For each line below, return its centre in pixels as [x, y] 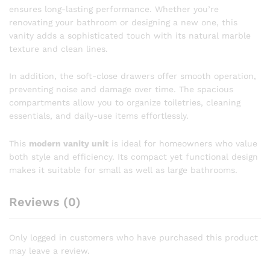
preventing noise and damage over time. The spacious [121, 89]
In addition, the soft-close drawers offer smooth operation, [133, 76]
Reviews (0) [45, 202]
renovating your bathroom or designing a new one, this [123, 22]
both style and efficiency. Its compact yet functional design [133, 157]
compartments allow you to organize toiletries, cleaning [125, 103]
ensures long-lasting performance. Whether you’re [114, 9]
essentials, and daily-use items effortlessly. [99, 116]
